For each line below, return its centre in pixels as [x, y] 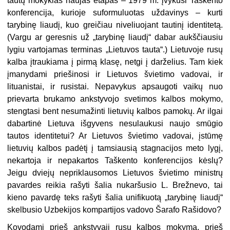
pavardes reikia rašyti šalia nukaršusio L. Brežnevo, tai [115, 185]
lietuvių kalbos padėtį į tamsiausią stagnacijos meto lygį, [115, 148]
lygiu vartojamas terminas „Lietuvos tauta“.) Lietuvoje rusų [115, 50]
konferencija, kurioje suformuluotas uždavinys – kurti [115, 13]
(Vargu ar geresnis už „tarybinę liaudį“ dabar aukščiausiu [115, 37]
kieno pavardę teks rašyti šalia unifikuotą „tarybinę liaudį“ [115, 198]
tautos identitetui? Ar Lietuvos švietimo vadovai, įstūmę [115, 136]
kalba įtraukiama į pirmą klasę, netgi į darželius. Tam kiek [115, 62]
